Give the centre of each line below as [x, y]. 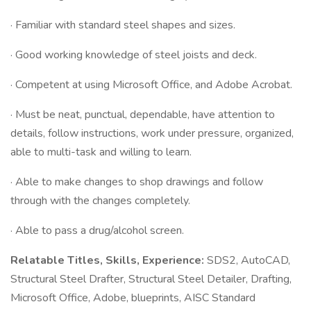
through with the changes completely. [100, 201]
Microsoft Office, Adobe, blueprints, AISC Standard [133, 298]
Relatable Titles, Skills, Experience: [109, 260]
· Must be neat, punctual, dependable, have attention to [143, 115]
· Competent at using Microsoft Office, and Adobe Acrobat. [151, 85]
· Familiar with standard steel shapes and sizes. [123, 25]
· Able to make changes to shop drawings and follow [137, 182]
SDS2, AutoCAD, [249, 260]
